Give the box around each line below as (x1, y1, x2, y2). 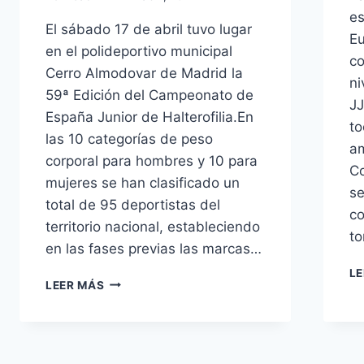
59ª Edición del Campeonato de (45, 86, 253, 103)
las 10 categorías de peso (45, 130, 213, 147)
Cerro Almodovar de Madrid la (45, 64, 243, 81)
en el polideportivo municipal (45, 42, 232, 59)
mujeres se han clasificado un (45, 174, 240, 191)
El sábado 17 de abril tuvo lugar (45, 20, 252, 37)
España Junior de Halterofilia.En (45, 108, 253, 125)
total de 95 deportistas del (45, 196, 220, 213)
